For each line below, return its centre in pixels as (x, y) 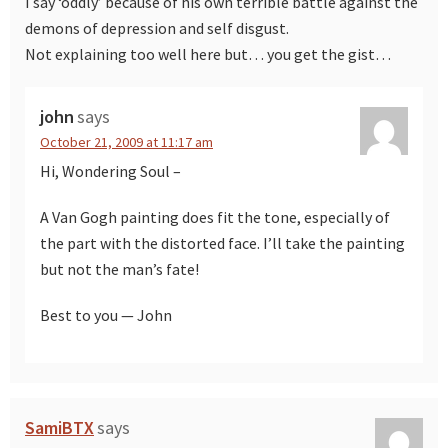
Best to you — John (106, 315)
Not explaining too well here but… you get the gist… (208, 54)
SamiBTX (59, 428)
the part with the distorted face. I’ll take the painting (222, 243)
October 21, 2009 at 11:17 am (126, 142)
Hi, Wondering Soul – (110, 171)
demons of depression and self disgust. (157, 28)
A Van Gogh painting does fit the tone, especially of (215, 217)
